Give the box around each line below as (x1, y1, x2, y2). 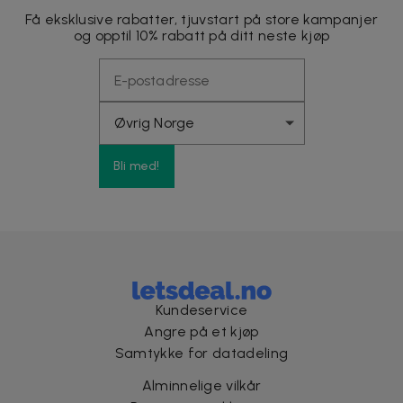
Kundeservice (155, 301, 248, 319)
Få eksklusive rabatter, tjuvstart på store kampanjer (24, 11, 379, 29)
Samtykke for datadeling (114, 345, 289, 363)
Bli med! (112, 158, 160, 175)
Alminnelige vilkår (141, 377, 262, 395)
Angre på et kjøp (144, 323, 259, 341)
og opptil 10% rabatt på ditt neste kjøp (73, 27, 330, 45)
